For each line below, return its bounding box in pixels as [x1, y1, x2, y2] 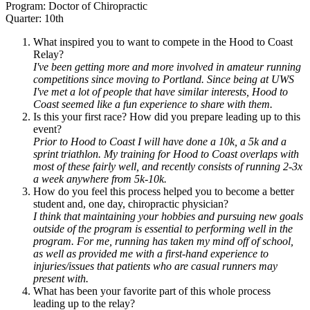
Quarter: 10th [6, 12, 64, 24]
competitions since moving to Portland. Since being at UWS [33, 73, 294, 85]
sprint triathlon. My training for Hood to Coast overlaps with [33, 147, 299, 160]
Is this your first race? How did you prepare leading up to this [33, 110, 300, 122]
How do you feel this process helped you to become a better [33, 185, 294, 197]
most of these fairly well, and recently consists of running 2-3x [33, 160, 302, 172]
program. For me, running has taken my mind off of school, [33, 235, 293, 247]
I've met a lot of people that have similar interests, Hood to [33, 85, 288, 98]
